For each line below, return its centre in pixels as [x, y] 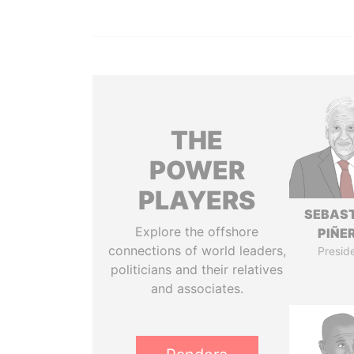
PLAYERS [197, 200]
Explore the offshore [197, 232]
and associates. [197, 288]
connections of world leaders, [197, 250]
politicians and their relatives [197, 269]
